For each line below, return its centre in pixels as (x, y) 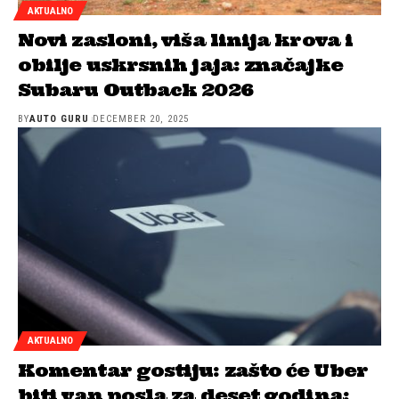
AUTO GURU (60, 119)
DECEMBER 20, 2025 (140, 119)
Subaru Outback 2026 (135, 90)
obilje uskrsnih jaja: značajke (180, 65)
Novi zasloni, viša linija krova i (186, 40)
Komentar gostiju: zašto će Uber (193, 370)
